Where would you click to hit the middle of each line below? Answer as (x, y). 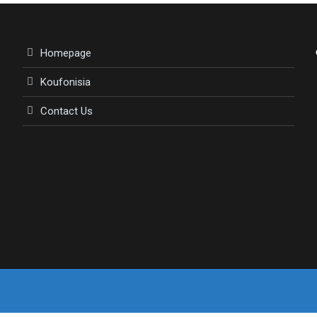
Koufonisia (66, 82)
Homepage (66, 53)
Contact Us (67, 111)
